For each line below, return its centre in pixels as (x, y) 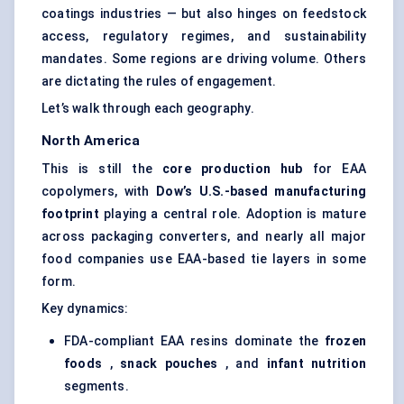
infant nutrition (317, 364)
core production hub (233, 169)
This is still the (102, 169)
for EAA (334, 169)
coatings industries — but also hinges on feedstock (204, 14)
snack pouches (169, 364)
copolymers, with (99, 192)
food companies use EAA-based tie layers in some (204, 259)
